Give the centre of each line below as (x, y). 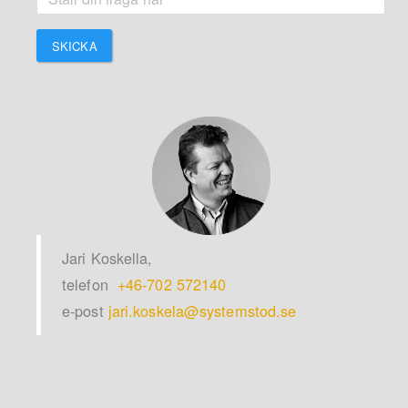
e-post (85, 311)
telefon (90, 285)
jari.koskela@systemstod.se (202, 311)
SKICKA (75, 46)
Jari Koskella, (107, 258)
